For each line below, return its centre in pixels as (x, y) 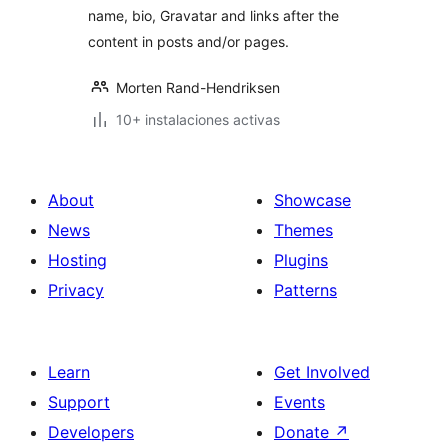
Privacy (76, 290)
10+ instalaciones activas (198, 119)
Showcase (312, 200)
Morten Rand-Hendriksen (198, 87)
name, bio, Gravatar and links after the (213, 15)
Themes (303, 230)
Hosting (77, 260)
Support (79, 402)
